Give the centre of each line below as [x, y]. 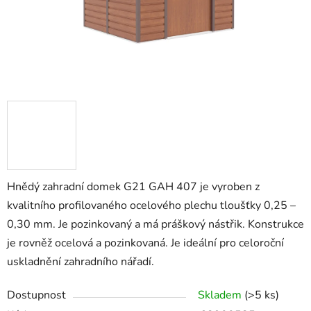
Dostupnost [36, 295]
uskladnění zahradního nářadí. [81, 262]
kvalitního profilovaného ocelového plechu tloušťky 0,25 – [151, 206]
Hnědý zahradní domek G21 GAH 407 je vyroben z [133, 187]
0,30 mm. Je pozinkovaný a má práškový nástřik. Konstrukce [155, 225]
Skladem [221, 295]
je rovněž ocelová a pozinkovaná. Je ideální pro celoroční [145, 243]
